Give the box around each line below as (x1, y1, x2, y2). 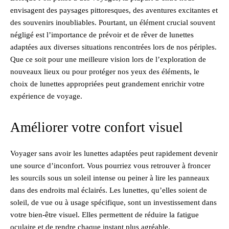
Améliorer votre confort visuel (10, 119, 183, 135)
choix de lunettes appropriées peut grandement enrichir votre (10, 79, 204, 88)
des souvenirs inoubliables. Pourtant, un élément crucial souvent (10, 18, 215, 27)
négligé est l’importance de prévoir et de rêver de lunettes (10, 30, 194, 39)
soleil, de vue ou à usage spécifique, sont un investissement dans (10, 198, 217, 207)
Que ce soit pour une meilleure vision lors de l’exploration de (10, 55, 206, 63)
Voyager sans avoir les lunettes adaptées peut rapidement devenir (10, 149, 218, 157)
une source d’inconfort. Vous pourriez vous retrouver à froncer (10, 161, 211, 170)
